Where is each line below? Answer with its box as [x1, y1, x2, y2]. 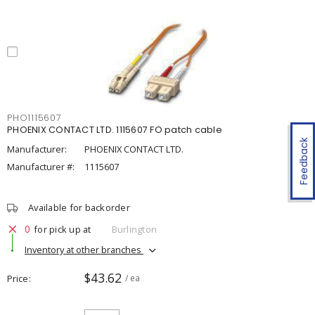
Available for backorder [28, 201, 130, 214]
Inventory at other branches [25, 243, 143, 256]
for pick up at [34, 222, 91, 236]
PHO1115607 [7, 112, 62, 124]
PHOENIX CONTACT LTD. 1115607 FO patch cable [7, 124, 222, 136]
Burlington [111, 222, 157, 236]
